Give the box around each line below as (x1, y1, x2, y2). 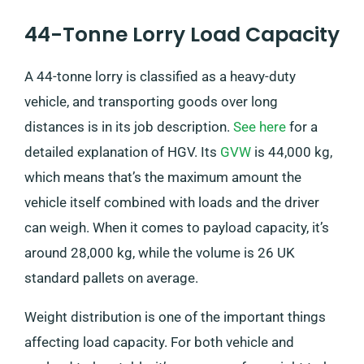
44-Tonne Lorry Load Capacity (24, 20, 340, 50)
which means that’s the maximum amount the (24, 169, 301, 186)
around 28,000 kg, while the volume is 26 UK (24, 245, 295, 262)
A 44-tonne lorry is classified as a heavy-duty (24, 68, 296, 85)
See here (233, 119, 286, 136)
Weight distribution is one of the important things (24, 309, 326, 326)
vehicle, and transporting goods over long (24, 93, 278, 110)
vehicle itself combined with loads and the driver (24, 194, 319, 211)
